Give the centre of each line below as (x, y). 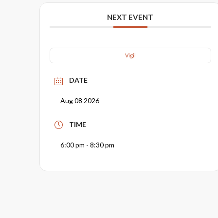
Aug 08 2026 (80, 101)
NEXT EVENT (130, 17)
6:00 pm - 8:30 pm (87, 145)
